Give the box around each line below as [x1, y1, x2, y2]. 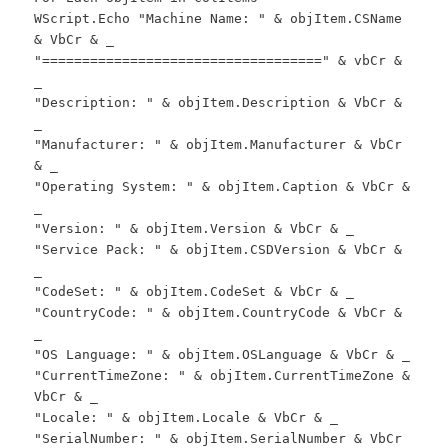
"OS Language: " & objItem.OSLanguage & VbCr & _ [34, 346, 411, 362]
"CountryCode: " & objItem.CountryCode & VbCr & [34, 304, 403, 320]
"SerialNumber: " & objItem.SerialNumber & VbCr [34, 430, 403, 446]
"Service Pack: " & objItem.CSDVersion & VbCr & [34, 241, 403, 257]
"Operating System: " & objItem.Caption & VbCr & [34, 178, 411, 194]
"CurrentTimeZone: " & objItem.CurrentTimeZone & [34, 367, 411, 383]
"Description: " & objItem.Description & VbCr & [34, 94, 403, 110]
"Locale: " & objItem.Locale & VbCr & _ [34, 409, 339, 425]
